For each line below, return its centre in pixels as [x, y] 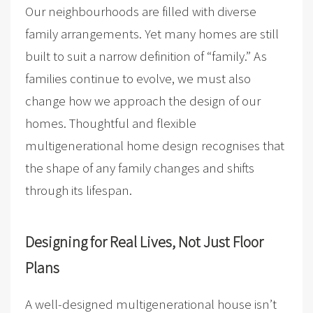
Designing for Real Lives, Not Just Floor [144, 241]
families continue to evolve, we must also [138, 78]
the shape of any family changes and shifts [139, 167]
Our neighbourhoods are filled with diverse [140, 11]
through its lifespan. [78, 190]
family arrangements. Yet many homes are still [152, 33]
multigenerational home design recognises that [154, 145]
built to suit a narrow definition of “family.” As [146, 56]
